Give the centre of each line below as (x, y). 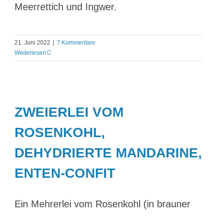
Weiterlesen (30, 53)
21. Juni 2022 (32, 43)
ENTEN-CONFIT (65, 173)
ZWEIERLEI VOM (69, 112)
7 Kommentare (76, 43)
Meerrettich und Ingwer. (66, 7)
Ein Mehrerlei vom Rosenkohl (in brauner (102, 204)
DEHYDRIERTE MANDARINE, (108, 153)
